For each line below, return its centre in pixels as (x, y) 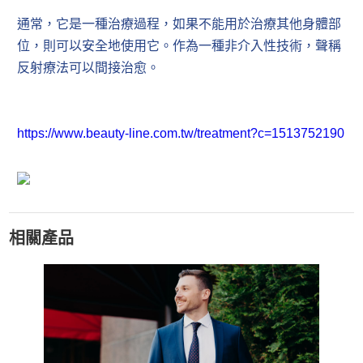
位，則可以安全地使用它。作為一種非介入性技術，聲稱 (179, 46)
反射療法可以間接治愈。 (89, 68)
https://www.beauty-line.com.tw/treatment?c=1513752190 (181, 134)
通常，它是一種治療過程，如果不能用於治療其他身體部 (179, 24)
